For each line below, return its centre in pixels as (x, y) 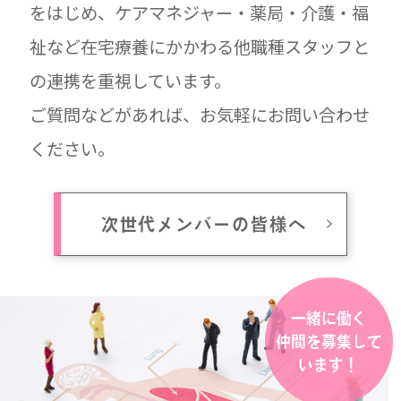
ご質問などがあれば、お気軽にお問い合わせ (199, 114)
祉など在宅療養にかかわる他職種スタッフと (199, 46)
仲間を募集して (328, 341)
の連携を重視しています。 (130, 80)
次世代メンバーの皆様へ (204, 224)
